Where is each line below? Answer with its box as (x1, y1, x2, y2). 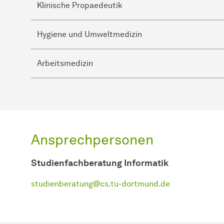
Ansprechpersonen (31, 130, 153, 148)
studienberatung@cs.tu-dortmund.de (31, 178, 170, 188)
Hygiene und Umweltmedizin (37, 29, 142, 39)
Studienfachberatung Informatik (31, 157, 168, 168)
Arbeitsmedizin (37, 58, 93, 68)
